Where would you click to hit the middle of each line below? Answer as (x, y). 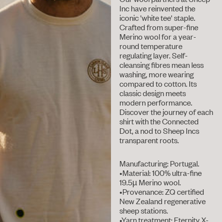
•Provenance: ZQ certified (162, 192)
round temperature (151, 46)
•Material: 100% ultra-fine (161, 173)
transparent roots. (149, 140)
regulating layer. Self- (154, 55)
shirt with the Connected (159, 121)
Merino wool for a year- (158, 36)
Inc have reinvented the (158, 8)
